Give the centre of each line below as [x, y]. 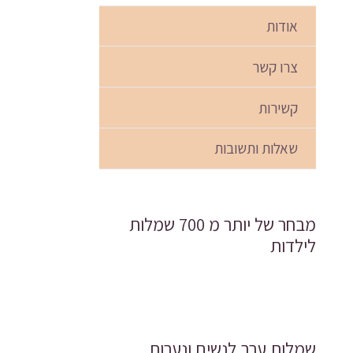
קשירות [278, 108]
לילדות [293, 245]
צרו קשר [275, 67]
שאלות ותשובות [256, 149]
